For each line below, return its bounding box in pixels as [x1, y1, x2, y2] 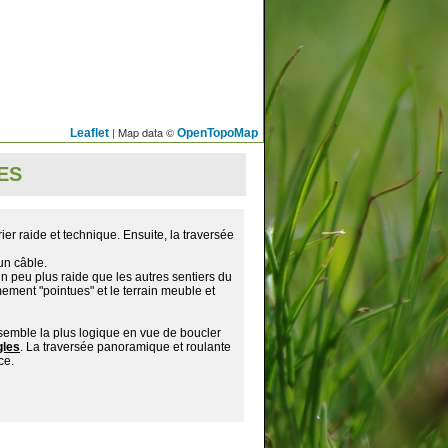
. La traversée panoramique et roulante [20, 340, 231, 355]
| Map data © [109, 123, 177, 140]
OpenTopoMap [177, 125, 258, 140]
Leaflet [70, 125, 109, 140]
